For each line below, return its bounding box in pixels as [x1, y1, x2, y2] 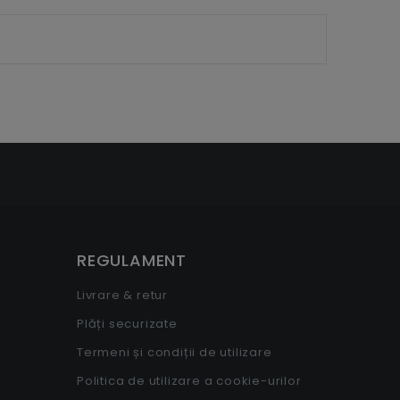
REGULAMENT [77, 248, 187, 271]
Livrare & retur [77, 286, 168, 304]
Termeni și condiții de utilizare [77, 343, 272, 361]
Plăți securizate [77, 314, 178, 332]
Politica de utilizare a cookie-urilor [77, 371, 302, 389]
